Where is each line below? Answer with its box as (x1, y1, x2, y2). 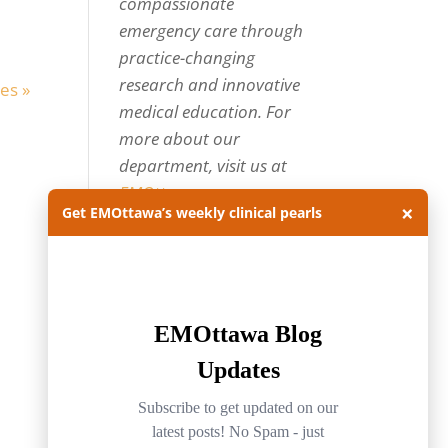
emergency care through (119, 19, 304, 42)
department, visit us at (119, 154, 288, 177)
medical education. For (119, 100, 292, 123)
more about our (119, 127, 241, 150)
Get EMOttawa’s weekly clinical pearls (62, 203, 322, 222)
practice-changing (119, 46, 256, 69)
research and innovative (119, 73, 301, 96)
